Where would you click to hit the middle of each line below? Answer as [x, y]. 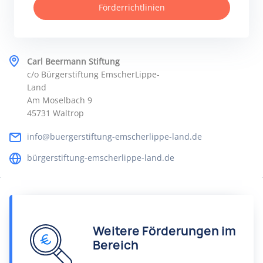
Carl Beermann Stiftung [73, 61]
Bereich [116, 245]
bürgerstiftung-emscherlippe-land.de [101, 158]
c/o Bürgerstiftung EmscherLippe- [93, 74]
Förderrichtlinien [131, 7]
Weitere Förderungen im [164, 231]
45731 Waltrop [55, 113]
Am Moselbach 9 [60, 100]
